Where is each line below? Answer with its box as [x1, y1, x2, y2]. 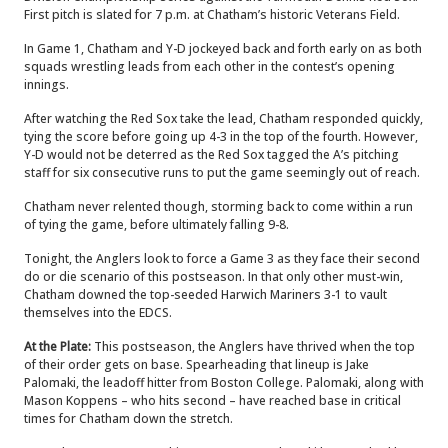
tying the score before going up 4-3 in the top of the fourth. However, [24, 128, 418, 145]
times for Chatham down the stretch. [24, 410, 233, 427]
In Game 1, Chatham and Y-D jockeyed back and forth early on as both [24, 40, 422, 57]
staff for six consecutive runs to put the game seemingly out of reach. [24, 164, 420, 181]
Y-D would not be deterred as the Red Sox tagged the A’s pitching [24, 146, 399, 163]
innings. [24, 76, 69, 93]
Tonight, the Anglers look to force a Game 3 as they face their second [24, 250, 420, 267]
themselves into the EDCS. [24, 304, 172, 321]
